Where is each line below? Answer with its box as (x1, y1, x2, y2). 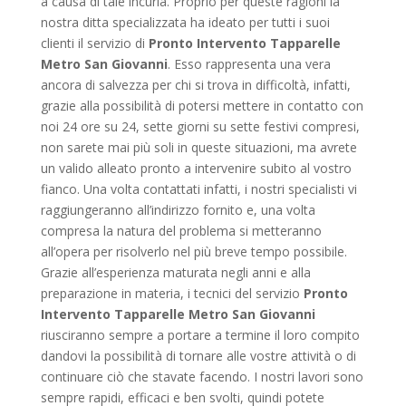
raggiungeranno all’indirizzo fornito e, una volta (40, 200, 315, 218)
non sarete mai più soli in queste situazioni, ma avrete (40, 138, 357, 156)
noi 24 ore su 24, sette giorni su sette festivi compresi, (40, 117, 360, 135)
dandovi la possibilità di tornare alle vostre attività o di (40, 346, 356, 364)
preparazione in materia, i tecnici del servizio (40, 284, 304, 302)
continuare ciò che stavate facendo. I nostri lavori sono (40, 367, 363, 385)
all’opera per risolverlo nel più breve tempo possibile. (40, 242, 347, 260)
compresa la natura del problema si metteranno (40, 221, 322, 239)
